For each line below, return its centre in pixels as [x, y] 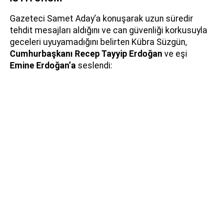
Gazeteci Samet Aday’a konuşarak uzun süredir [101, 18]
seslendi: [94, 65]
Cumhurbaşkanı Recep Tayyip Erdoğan [86, 54]
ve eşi [175, 54]
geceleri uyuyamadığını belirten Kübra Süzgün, [98, 42]
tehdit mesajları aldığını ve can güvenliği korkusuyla [109, 30]
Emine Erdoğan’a [43, 65]
